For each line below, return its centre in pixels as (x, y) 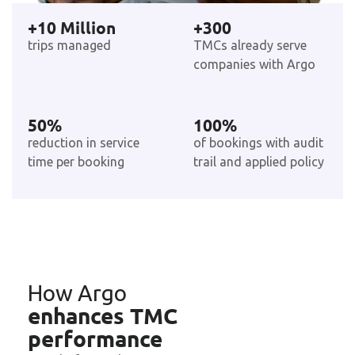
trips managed (69, 45)
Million (88, 27)
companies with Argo (254, 64)
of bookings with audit (258, 143)
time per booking (76, 162)
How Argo (77, 292)
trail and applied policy (259, 162)
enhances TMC (103, 315)
